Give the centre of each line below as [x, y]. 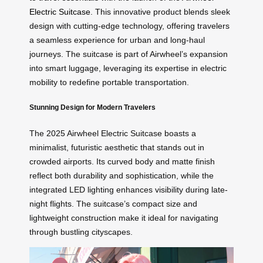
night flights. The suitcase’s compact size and [113, 203]
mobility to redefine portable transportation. [109, 82]
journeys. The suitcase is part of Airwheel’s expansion [129, 54]
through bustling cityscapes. [81, 232]
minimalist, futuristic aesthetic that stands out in [117, 147]
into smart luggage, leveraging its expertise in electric [128, 68]
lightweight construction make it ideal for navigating [124, 218]
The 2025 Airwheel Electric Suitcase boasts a [113, 133]
